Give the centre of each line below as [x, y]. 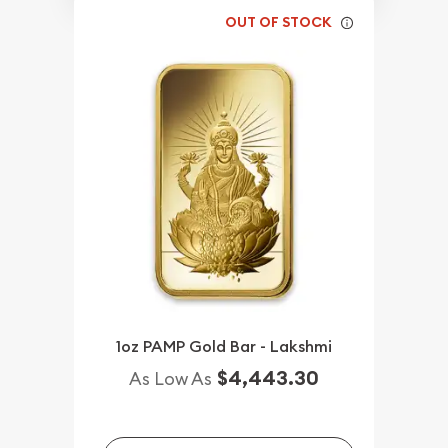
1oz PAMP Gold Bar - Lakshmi [224, 347]
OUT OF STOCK [279, 22]
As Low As [170, 379]
